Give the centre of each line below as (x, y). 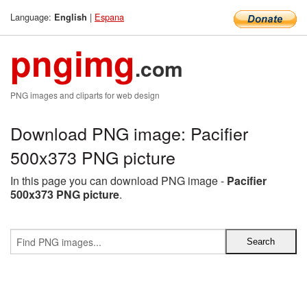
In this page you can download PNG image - (119, 181)
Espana (109, 17)
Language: (32, 17)
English (71, 17)
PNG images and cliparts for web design (85, 95)
